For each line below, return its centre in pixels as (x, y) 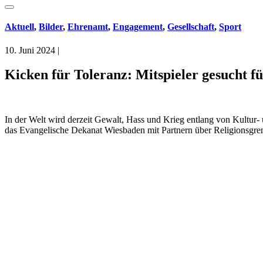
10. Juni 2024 (30, 50)
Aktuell (19, 27)
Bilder (51, 27)
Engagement (138, 27)
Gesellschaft (191, 27)
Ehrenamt (88, 27)
